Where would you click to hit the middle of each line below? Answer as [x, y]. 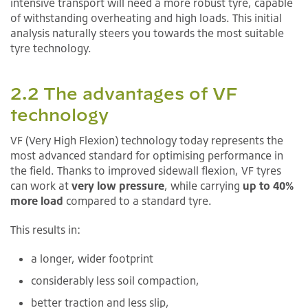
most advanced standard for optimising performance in [147, 155]
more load [37, 200]
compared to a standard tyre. [137, 200]
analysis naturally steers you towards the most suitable [147, 33]
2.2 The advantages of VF [124, 93]
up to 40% [268, 185]
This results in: [45, 229]
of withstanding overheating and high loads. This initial [146, 18]
